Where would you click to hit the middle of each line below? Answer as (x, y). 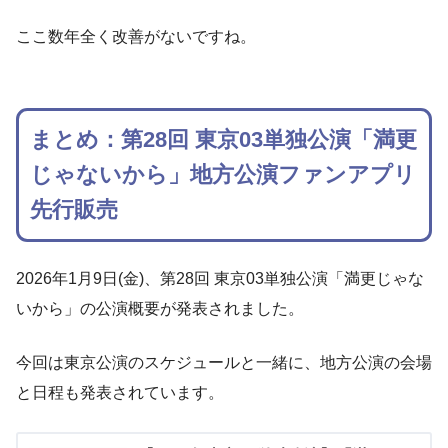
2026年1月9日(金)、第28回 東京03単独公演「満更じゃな (220, 278)
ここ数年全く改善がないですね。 (136, 37)
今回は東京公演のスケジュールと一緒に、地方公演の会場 (224, 362)
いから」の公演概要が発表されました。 (160, 308)
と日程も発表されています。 (120, 392)
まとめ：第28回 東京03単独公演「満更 (224, 140)
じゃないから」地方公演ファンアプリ (223, 175)
